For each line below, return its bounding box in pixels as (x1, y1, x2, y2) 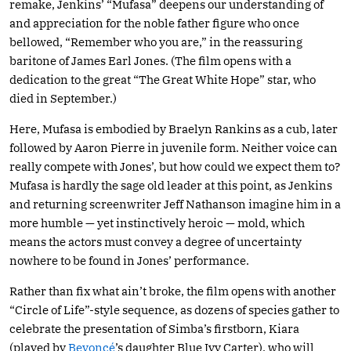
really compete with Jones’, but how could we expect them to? (9, 158, 340, 174)
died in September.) (9, 90, 117, 106)
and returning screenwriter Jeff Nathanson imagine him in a (9, 196, 341, 212)
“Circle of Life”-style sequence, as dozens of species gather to (9, 302, 339, 317)
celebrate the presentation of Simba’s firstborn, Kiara (9, 320, 299, 336)
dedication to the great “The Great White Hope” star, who (9, 71, 316, 87)
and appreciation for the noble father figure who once (9, 15, 299, 31)
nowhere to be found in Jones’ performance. (9, 252, 249, 268)
